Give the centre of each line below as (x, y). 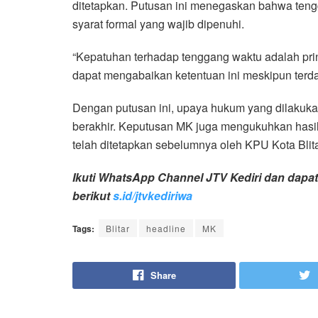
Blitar (118, 228)
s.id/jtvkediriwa (153, 195)
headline (166, 228)
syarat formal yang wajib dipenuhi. (158, 23)
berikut (93, 195)
